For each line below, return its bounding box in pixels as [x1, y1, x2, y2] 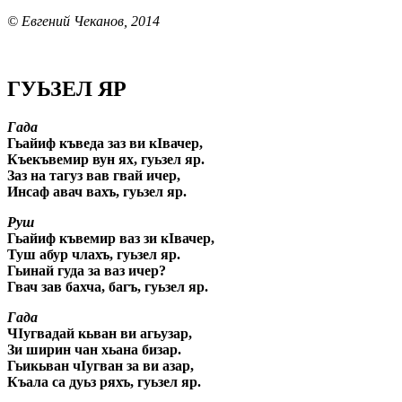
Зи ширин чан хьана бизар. [7, 342, 181, 358]
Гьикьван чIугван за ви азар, [7, 358, 194, 374]
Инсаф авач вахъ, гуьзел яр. [7, 184, 187, 200]
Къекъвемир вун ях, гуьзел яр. [7, 152, 205, 168]
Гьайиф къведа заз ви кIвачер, [7, 135, 203, 152]
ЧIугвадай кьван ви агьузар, [7, 326, 192, 342]
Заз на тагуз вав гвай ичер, [7, 168, 180, 184]
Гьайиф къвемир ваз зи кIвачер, [7, 231, 214, 247]
